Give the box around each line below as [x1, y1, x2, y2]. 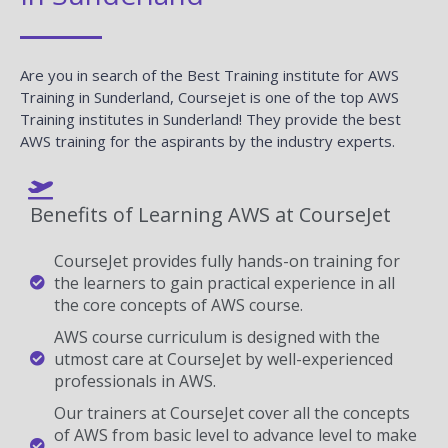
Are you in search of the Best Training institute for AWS [20, 64, 399, 85]
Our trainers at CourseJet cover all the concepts [53, 401, 410, 424]
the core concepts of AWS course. [53, 293, 303, 316]
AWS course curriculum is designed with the [53, 325, 380, 348]
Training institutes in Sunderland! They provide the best [20, 108, 401, 129]
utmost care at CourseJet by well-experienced [53, 347, 393, 370]
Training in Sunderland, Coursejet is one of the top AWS [20, 86, 399, 107]
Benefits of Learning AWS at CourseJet [30, 200, 391, 228]
